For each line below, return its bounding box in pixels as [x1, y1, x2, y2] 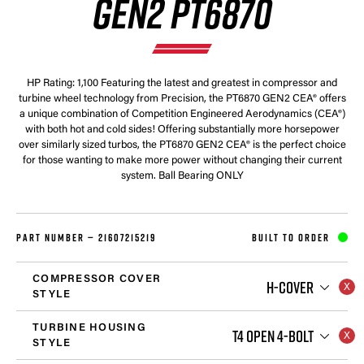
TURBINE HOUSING [32, 322, 146, 333]
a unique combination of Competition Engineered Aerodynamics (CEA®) [19, 109, 345, 119]
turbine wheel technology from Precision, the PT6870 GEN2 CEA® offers [18, 93, 346, 104]
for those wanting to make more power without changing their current [22, 155, 342, 166]
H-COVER [266, 277, 314, 297]
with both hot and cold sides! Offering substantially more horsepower [24, 124, 340, 135]
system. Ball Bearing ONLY [120, 171, 244, 181]
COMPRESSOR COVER [32, 273, 161, 284]
